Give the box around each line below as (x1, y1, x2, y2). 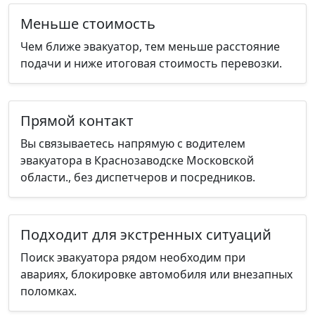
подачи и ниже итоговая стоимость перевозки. (20, 55, 282, 71)
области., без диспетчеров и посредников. (20, 169, 255, 185)
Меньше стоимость (20, 13, 155, 33)
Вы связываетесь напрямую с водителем (20, 135, 245, 151)
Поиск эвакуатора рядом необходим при (20, 249, 245, 265)
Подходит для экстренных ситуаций (20, 224, 271, 244)
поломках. (20, 283, 77, 299)
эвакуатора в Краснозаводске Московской (20, 152, 254, 168)
